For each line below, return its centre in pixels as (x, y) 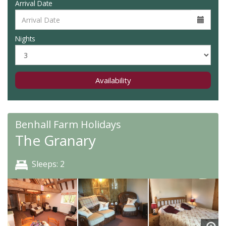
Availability (113, 80)
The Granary (55, 140)
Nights (25, 39)
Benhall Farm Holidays (68, 124)
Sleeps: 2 (48, 164)
